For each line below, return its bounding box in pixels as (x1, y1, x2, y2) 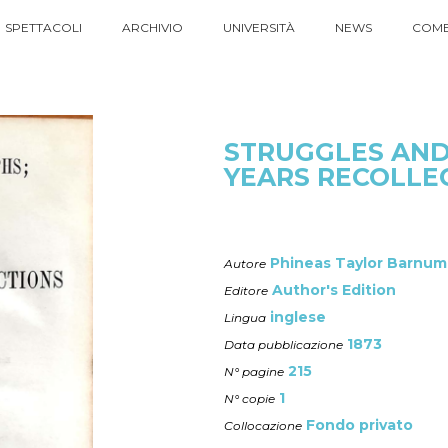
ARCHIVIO (121, 19, 183, 35)
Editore (224, 283, 268, 298)
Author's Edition (272, 281, 396, 299)
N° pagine (224, 364, 284, 379)
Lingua (224, 310, 266, 325)
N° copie (224, 391, 275, 406)
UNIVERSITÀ (222, 19, 295, 35)
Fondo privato (306, 416, 413, 434)
